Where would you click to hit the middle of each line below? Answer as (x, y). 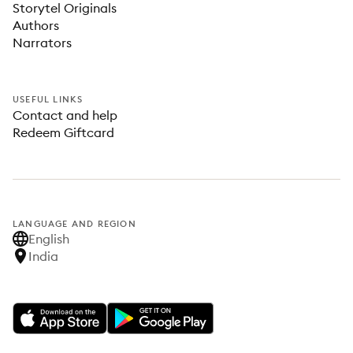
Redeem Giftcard (63, 132)
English (49, 239)
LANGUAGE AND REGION (74, 224)
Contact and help (65, 115)
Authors (36, 25)
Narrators (42, 43)
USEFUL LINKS (48, 99)
